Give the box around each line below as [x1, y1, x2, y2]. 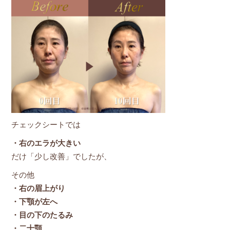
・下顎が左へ [11, 198, 57, 206]
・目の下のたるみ [11, 211, 73, 219]
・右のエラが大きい [11, 139, 81, 147]
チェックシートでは [11, 121, 81, 129]
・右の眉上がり [11, 184, 65, 193]
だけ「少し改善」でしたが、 [11, 152, 111, 161]
